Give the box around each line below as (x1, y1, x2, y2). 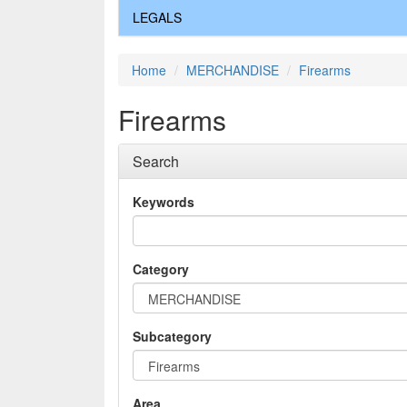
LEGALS (133, 8, 182, 27)
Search (133, 151, 179, 173)
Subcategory (133, 327, 212, 346)
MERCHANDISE (186, 61, 279, 80)
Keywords (133, 193, 194, 212)
